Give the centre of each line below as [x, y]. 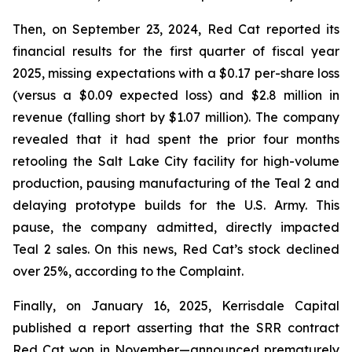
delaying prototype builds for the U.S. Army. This [176, 205]
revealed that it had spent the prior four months [176, 139]
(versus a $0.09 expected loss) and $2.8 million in [176, 95]
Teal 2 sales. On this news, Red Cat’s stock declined [176, 249]
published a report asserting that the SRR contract [176, 328]
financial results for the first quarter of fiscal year [176, 51]
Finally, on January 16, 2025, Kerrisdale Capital [176, 306]
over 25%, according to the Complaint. [128, 271]
